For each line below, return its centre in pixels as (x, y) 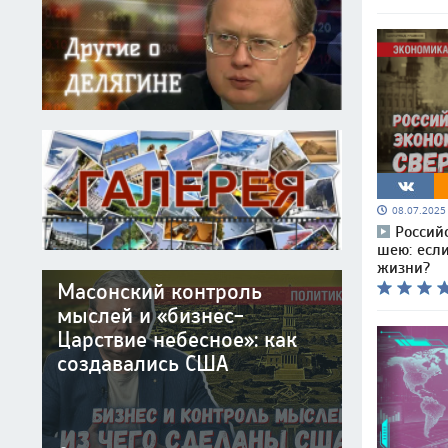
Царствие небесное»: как (177, 340)
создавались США (143, 364)
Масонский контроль (159, 292)
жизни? (403, 267)
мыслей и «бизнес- (150, 316)
